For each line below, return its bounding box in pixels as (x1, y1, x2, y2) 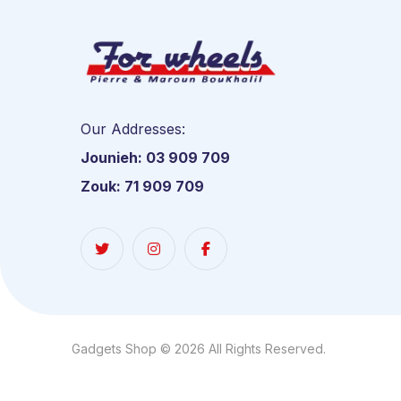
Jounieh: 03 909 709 (81, 149, 230, 167)
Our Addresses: (81, 120, 185, 139)
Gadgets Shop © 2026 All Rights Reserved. (72, 340, 326, 356)
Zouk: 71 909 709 (81, 177, 204, 196)
